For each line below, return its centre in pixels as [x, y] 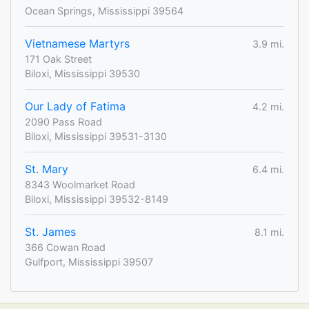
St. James [50, 232]
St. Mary [47, 169]
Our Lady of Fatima [75, 107]
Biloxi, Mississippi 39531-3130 [96, 137]
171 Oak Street [58, 59]
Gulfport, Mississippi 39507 [89, 262]
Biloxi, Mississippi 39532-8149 [97, 199]
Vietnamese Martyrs [77, 44]
